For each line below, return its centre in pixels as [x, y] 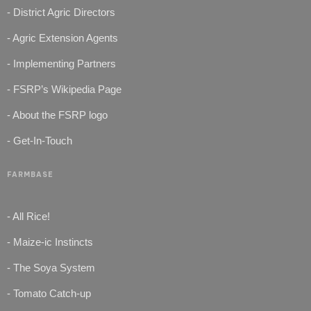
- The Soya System [51, 267]
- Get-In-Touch [40, 140]
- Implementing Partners [61, 63]
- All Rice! [28, 216]
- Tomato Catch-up [49, 293]
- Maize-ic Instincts [50, 242]
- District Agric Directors [61, 12]
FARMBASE [30, 174]
